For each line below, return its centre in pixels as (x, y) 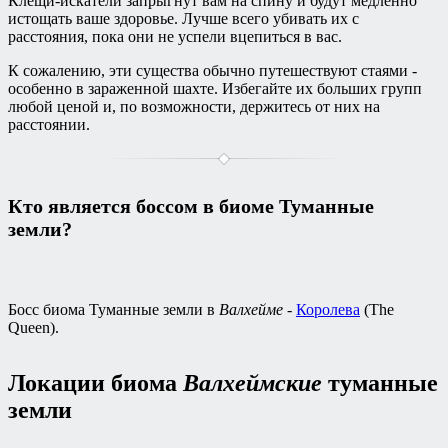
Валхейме (251, 309)
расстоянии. (49, 125)
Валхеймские (252, 383)
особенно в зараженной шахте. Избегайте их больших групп (215, 89)
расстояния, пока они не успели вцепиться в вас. (175, 37)
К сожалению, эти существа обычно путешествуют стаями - (212, 71)
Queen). (33, 327)
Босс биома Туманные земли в (113, 309)
